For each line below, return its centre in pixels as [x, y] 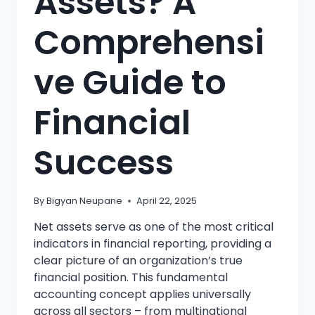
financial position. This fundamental [131, 278]
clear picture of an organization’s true [138, 261]
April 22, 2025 [167, 201]
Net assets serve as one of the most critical [154, 227]
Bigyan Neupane [85, 201]
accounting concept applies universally [142, 295]
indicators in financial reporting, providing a [153, 244]
